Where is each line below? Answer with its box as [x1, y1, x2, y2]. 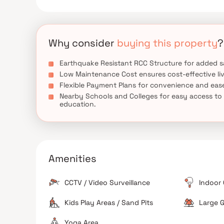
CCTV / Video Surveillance [64, 178, 150, 187]
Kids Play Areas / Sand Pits [64, 198, 153, 207]
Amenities [48, 152, 96, 165]
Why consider [48, 36, 117, 49]
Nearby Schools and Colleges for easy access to [59, 91, 222, 100]
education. [59, 99, 96, 108]
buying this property [117, 36, 217, 49]
